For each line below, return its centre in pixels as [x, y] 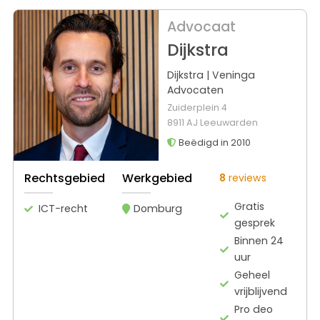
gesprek [255, 223]
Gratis [250, 207]
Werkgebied [157, 179]
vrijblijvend [261, 292]
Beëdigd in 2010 [213, 143]
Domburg [158, 209]
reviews [246, 178]
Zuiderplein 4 [197, 108]
